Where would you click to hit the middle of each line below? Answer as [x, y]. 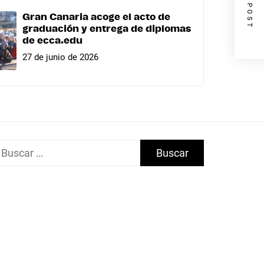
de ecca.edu [52, 41]
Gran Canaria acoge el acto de [96, 17]
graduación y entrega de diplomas [107, 29]
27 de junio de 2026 [60, 57]
